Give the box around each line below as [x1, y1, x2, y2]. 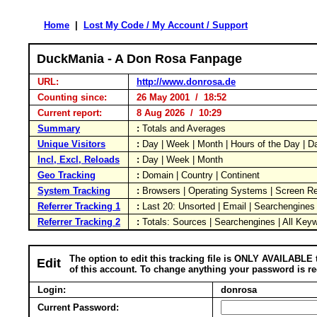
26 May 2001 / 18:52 [131, 92, 226, 103]
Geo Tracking [38, 170, 96, 180]
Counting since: [32, 92, 113, 103]
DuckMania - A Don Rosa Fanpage [37, 52, 242, 66]
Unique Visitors [38, 139, 105, 149]
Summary [38, 123, 80, 134]
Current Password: [32, 302, 122, 313]
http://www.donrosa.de [137, 76, 236, 87]
